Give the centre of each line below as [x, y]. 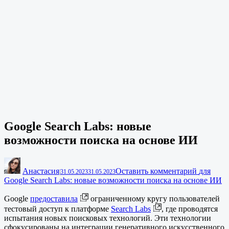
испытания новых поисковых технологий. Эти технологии [108, 218]
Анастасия [41, 171]
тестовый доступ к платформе [58, 209]
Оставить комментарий [157, 171]
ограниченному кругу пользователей [154, 199]
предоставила [54, 199]
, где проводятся [190, 209]
